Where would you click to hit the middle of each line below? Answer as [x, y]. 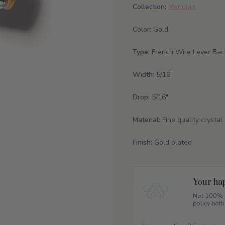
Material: [146, 120]
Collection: [150, 7]
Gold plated [172, 142]
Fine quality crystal [191, 120]
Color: [142, 29]
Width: [143, 75]
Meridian [182, 7]
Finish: [142, 142]
